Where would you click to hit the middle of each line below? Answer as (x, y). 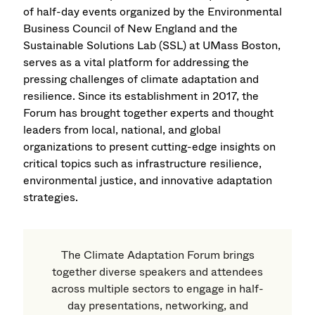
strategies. (51, 197)
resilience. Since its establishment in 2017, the (141, 96)
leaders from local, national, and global (122, 129)
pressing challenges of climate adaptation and (141, 79)
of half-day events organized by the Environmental (153, 11)
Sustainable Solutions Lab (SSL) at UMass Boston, (152, 45)
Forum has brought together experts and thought (149, 112)
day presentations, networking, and (157, 305)
